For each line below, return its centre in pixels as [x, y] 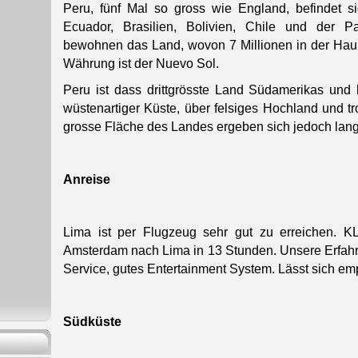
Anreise [87, 180]
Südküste [92, 322]
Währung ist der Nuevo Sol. [141, 64]
